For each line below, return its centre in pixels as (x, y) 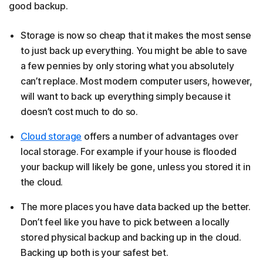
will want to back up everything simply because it (126, 97)
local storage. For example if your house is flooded (129, 152)
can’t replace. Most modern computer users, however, (136, 81)
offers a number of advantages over (160, 136)
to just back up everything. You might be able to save (134, 51)
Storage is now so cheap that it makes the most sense (136, 36)
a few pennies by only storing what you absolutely (127, 66)
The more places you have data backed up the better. (136, 207)
